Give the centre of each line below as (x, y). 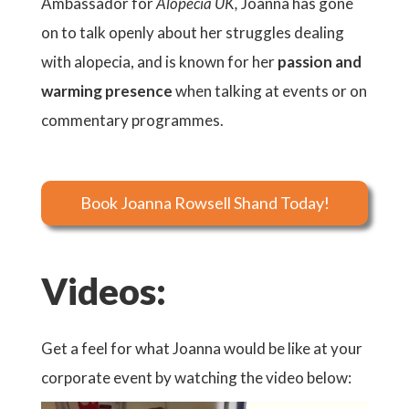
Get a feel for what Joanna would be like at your (202, 348)
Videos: (104, 291)
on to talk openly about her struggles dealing (193, 32)
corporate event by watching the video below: (196, 378)
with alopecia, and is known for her (159, 62)
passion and (320, 62)
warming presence (107, 91)
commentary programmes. (132, 120)
